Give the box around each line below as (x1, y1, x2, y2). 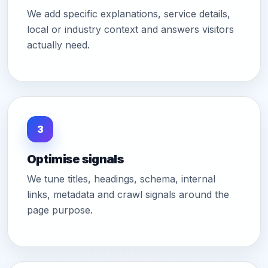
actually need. (27, 39, 90, 51)
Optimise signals (27, 152, 124, 167)
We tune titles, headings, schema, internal (27, 173, 215, 185)
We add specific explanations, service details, (27, 8, 230, 20)
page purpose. (27, 204, 93, 217)
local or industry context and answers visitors (27, 23, 234, 36)
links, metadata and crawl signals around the (27, 188, 229, 201)
